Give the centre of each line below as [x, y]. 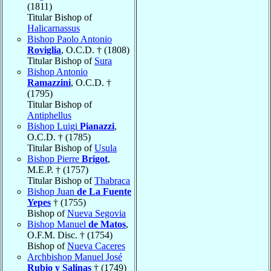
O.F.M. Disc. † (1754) [70, 235]
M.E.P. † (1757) [58, 169]
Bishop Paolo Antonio [70, 39]
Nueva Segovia [96, 213]
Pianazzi [97, 126]
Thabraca [112, 180]
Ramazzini [49, 82]
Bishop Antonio [57, 71]
